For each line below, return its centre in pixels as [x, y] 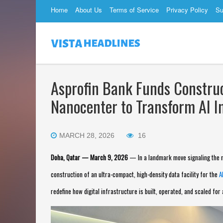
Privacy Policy [187, 10]
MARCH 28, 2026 [87, 135]
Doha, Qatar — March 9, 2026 [89, 157]
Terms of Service [134, 10]
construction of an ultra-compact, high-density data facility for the [135, 174]
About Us [89, 10]
